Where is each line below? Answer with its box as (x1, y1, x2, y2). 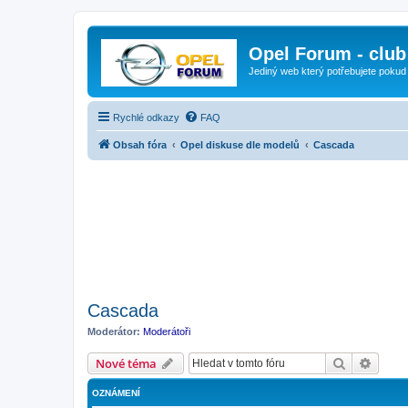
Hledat (346, 354, 384, 371)
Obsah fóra (113, 138, 167, 150)
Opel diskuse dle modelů (180, 138, 300, 150)
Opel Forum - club (249, 44, 406, 64)
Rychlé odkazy (113, 111, 179, 123)
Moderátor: (87, 325, 140, 337)
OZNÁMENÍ (92, 388, 140, 398)
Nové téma (96, 355, 157, 372)
